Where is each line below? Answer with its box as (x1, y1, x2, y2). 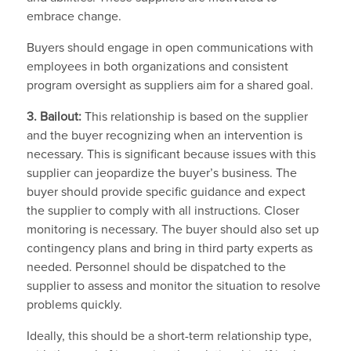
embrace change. (26, 9, 121, 23)
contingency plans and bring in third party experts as (26, 241, 313, 255)
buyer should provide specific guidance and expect (26, 185, 306, 198)
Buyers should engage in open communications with (26, 41, 313, 54)
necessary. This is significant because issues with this (26, 147, 316, 161)
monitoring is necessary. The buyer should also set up (26, 223, 319, 236)
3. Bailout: (26, 110, 85, 123)
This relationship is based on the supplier (84, 110, 308, 123)
